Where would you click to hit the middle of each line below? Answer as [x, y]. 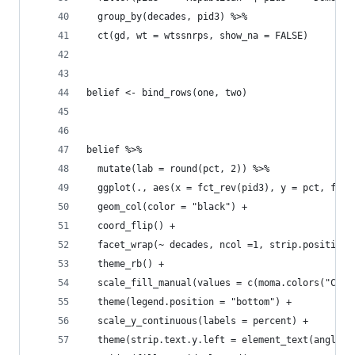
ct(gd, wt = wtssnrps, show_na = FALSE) [200, 35]
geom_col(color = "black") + [170, 206]
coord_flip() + [131, 225]
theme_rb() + [125, 263]
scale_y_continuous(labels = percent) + [197, 321]
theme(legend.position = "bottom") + [189, 302]
